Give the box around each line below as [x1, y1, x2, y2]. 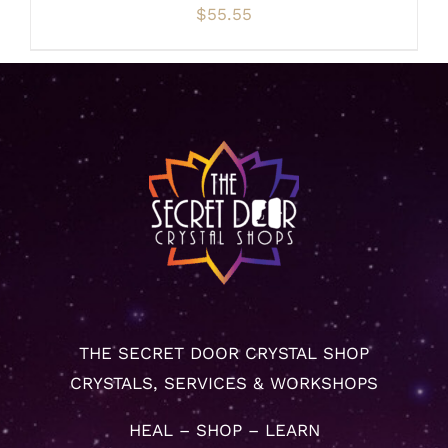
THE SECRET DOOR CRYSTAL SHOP [79, 343, 369, 364]
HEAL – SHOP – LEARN [128, 420, 320, 441]
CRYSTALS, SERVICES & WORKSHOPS [70, 373, 378, 394]
